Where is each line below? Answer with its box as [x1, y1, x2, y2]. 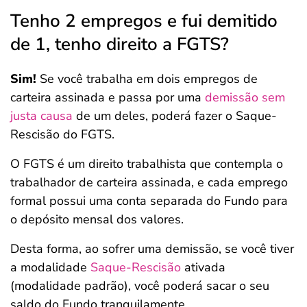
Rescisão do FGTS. [10, 126, 114, 143]
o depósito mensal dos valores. [10, 211, 184, 228]
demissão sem [205, 89, 285, 106]
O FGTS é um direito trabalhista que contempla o [10, 156, 283, 172]
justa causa [10, 108, 73, 124]
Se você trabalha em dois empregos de [36, 71, 258, 87]
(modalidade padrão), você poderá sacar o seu [10, 278, 269, 294]
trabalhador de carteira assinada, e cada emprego [10, 174, 288, 191]
